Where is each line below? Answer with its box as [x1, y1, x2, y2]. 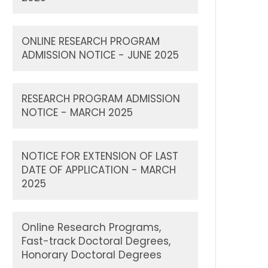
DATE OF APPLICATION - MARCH [22, 163, 176, 177]
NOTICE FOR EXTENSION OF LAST [22, 149, 178, 163]
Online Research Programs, [22, 220, 161, 234]
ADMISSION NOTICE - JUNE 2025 [22, 48, 179, 62]
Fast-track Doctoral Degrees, [22, 234, 170, 248]
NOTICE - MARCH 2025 [22, 105, 133, 120]
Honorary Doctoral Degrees [22, 248, 162, 262]
